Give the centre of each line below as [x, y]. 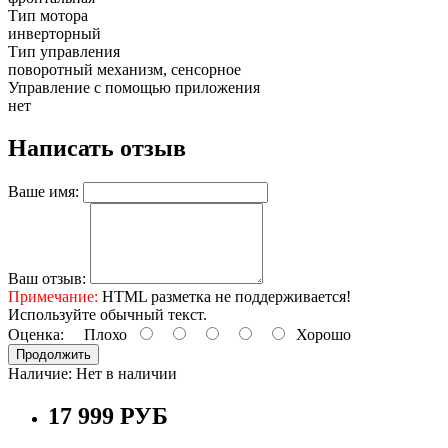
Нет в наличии [126, 373]
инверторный [54, 34]
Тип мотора [48, 16]
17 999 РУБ [108, 415]
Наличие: [42, 373]
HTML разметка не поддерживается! [224, 296]
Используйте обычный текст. [107, 314]
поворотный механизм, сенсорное [124, 70]
